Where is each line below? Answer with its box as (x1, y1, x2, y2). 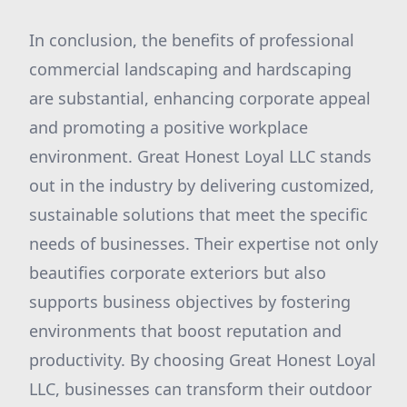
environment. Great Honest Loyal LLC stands (29, 145, 372, 167)
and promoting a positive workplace (29, 116, 308, 138)
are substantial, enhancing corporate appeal (29, 87, 371, 109)
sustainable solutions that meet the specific (29, 203, 368, 225)
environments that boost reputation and (29, 320, 342, 342)
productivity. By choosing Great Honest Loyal (29, 349, 376, 371)
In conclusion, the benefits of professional (29, 29, 354, 51)
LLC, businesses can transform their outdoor (29, 378, 372, 400)
